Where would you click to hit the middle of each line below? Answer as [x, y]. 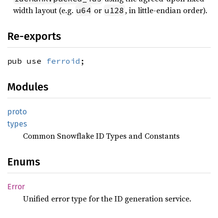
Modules [28, 87]
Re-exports [34, 36]
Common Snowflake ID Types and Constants [101, 136]
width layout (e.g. [44, 10]
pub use [27, 61]
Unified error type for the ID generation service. [107, 199]
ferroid [63, 61]
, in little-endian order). [166, 10]
